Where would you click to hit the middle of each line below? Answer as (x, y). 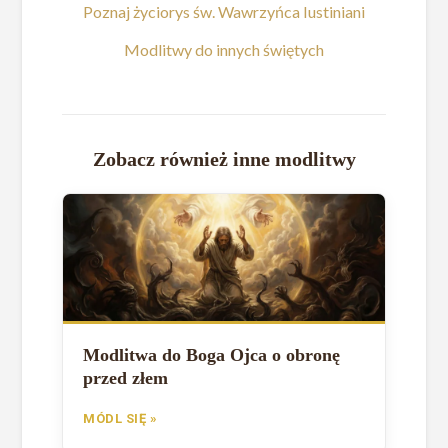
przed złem (126, 377)
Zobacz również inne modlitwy (224, 158)
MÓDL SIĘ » (120, 418)
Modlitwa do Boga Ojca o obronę (212, 354)
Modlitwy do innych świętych (224, 49)
